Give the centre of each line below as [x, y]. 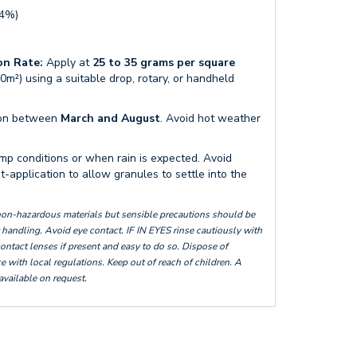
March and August [110, 118]
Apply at [68, 63]
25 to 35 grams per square [164, 63]
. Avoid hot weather [210, 118]
